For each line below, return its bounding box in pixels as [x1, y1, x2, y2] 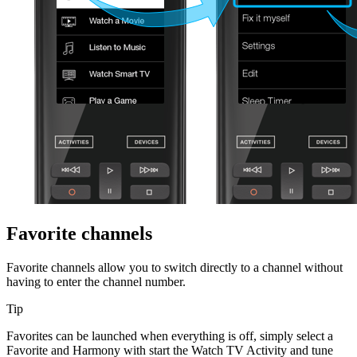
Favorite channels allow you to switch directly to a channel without [6, 261, 343, 275]
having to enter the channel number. [6, 275, 186, 289]
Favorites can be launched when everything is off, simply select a [6, 329, 333, 343]
